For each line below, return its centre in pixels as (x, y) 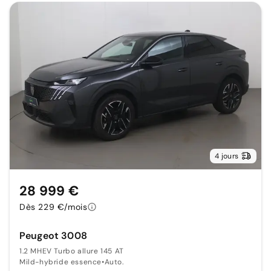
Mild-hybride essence (60, 262)
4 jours (227, 156)
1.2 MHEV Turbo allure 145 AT (72, 251)
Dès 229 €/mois (54, 207)
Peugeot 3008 (53, 235)
